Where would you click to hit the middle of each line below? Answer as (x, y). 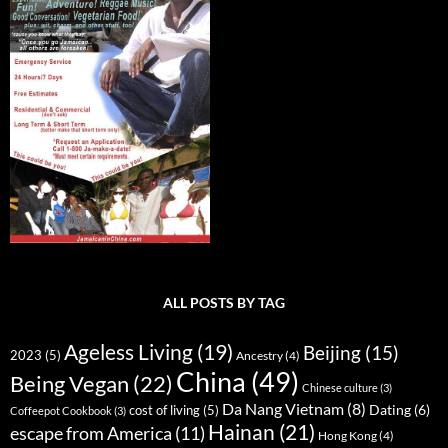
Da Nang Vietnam (283, 409)
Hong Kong (347, 436)
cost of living (164, 410)
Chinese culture (340, 388)
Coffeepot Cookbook (61, 411)
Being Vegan (69, 384)
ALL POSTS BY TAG (224, 303)
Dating (390, 410)
